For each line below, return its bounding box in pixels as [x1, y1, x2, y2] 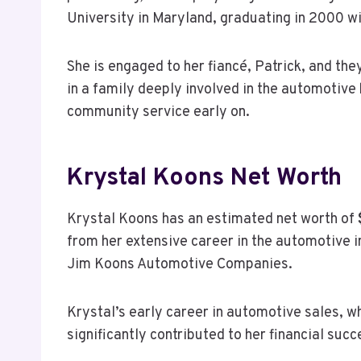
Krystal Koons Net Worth [67, 163, 342, 193]
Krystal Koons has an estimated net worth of [67, 210, 358, 229]
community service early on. [67, 102, 250, 122]
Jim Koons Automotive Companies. [67, 255, 293, 274]
